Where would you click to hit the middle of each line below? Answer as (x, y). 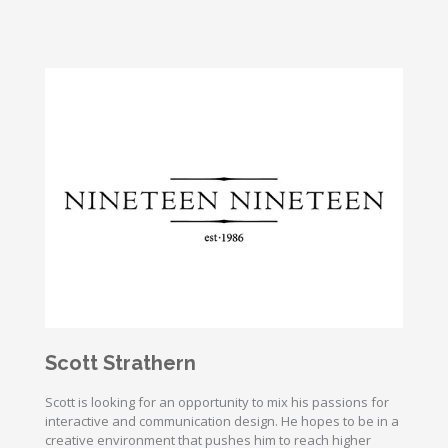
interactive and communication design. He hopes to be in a (222, 421)
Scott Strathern (120, 363)
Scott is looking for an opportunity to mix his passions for (217, 402)
